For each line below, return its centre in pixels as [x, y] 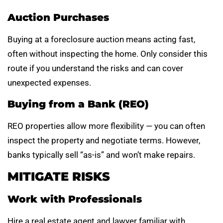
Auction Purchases [58, 17]
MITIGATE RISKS [59, 177]
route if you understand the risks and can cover [95, 68]
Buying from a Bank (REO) [78, 104]
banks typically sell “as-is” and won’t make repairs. [101, 155]
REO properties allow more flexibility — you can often [106, 126]
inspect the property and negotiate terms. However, [104, 140]
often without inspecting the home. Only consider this [108, 54]
